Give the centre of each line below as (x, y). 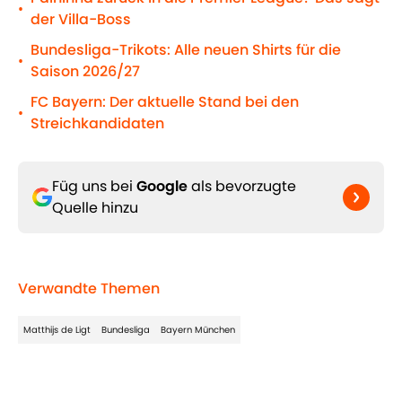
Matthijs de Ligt (57, 330)
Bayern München (198, 330)
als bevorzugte (242, 187)
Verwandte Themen (89, 289)
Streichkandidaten (97, 124)
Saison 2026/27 (85, 72)
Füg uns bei (94, 187)
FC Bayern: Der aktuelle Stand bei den (165, 102)
